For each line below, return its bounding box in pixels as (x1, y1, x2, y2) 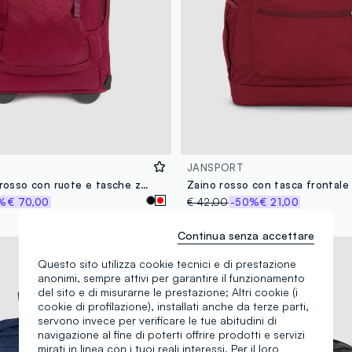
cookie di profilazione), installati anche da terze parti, (38, 299, 309, 313)
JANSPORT (187, 161, 244, 174)
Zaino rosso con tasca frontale (187, 178, 349, 192)
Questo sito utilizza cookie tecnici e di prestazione (38, 256, 296, 270)
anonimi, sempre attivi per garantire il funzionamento (38, 270, 305, 284)
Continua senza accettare (177, 228, 314, 242)
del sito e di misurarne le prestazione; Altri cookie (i (38, 284, 298, 299)
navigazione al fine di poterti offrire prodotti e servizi (38, 327, 305, 341)
